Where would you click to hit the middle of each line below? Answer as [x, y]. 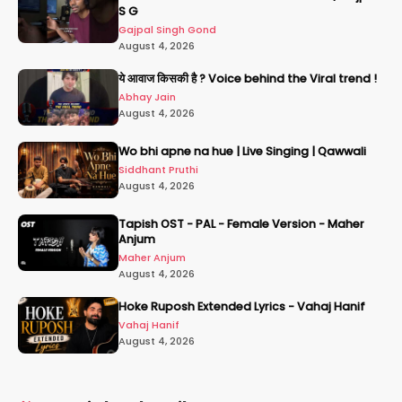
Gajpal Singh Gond [167, 30]
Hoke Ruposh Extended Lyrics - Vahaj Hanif [242, 306]
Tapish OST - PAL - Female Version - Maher [241, 224]
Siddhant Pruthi [158, 170]
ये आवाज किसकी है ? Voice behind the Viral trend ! [248, 79]
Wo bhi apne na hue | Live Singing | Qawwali [242, 151]
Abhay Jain [147, 97]
